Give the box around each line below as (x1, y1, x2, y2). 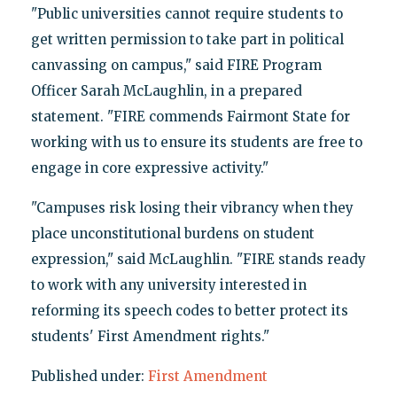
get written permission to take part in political (30, 30, 344, 48)
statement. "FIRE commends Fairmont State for (30, 107, 350, 125)
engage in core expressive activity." (30, 159, 269, 176)
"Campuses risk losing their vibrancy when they (30, 198, 354, 216)
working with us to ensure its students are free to (30, 133, 362, 151)
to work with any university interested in (30, 276, 307, 293)
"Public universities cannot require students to (30, 4, 343, 22)
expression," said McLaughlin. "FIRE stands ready (30, 250, 366, 268)
